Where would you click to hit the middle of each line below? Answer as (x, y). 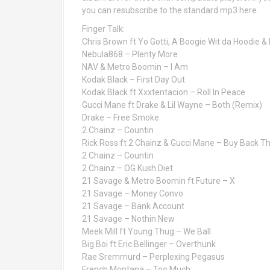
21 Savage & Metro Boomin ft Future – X (159, 181)
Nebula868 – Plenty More (130, 54)
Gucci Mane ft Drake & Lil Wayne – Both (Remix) (172, 105)
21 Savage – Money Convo (133, 193)
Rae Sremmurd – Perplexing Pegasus (153, 257)
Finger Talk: (103, 29)
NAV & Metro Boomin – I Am (135, 67)
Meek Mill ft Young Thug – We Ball (146, 231)
